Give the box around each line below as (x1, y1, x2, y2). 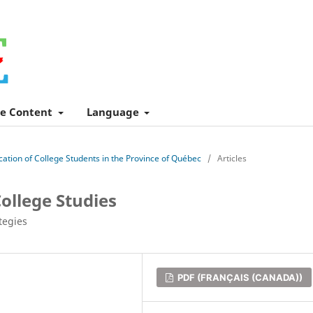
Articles (217, 152, 247, 164)
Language (86, 104, 142, 119)
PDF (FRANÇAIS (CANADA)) (175, 271, 303, 283)
